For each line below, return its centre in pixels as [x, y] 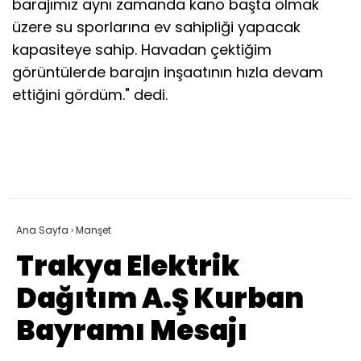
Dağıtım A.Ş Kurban [160, 298]
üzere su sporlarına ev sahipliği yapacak [156, 27]
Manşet [93, 230]
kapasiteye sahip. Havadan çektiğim [142, 49]
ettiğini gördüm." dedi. [90, 94]
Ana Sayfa [42, 230]
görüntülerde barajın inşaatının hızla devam [168, 72]
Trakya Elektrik [128, 266]
